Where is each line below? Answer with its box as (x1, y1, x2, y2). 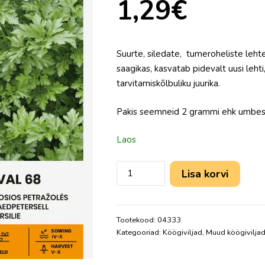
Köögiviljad (162, 227, 202, 238)
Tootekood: (116, 214, 157, 225)
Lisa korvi (181, 166, 228, 181)
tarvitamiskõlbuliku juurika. (116, 77, 220, 89)
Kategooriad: (116, 227, 163, 238)
